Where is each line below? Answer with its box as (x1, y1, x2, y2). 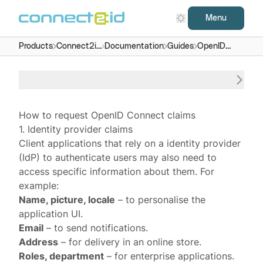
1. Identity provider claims (19, 123, 133, 135)
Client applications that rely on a (19, 137, 167, 149)
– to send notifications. (43, 222, 149, 234)
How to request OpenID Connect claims (19, 109, 196, 121)
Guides (167, 42, 194, 51)
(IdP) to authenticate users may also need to (19, 151, 217, 163)
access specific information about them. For (19, 166, 215, 177)
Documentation (104, 42, 164, 51)
